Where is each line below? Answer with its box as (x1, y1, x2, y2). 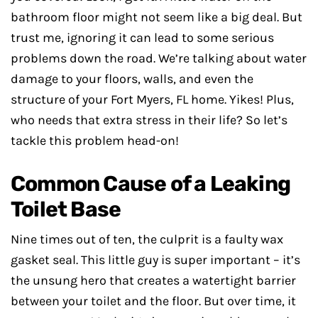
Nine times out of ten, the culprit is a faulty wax (11, 231, 283, 248)
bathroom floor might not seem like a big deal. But (11, 9, 302, 26)
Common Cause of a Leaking (11, 171, 291, 197)
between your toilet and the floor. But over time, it (11, 293, 296, 309)
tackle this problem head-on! (11, 133, 179, 149)
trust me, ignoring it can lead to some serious (11, 30, 274, 46)
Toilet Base (11, 197, 121, 223)
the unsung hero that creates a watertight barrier (11, 273, 296, 289)
